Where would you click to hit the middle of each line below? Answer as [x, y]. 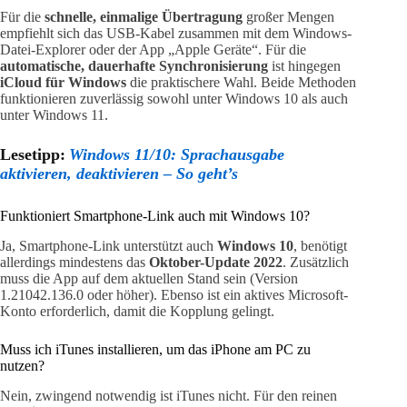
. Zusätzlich [316, 263]
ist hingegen [304, 66]
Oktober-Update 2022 [216, 263]
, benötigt [320, 246]
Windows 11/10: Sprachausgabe [177, 155]
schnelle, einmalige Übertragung [144, 17]
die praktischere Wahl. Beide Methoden [241, 83]
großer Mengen [288, 17]
